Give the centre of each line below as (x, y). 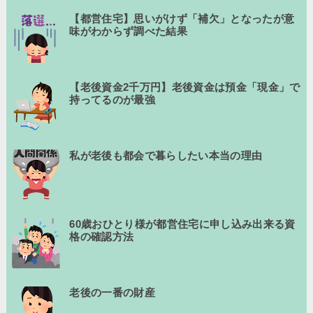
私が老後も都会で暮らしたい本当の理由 (166, 155)
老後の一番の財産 (112, 292)
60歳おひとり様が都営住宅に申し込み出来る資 (182, 224)
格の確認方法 (102, 236)
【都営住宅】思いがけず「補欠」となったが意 (182, 18)
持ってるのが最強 (112, 99)
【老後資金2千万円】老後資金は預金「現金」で (185, 87)
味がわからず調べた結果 (128, 31)
